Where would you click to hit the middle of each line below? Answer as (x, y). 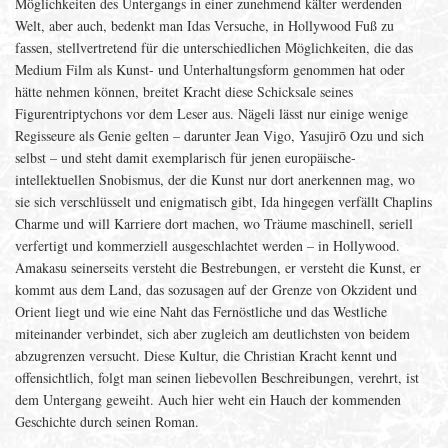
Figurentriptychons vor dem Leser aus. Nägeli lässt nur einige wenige (211, 113)
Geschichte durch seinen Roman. (107, 421)
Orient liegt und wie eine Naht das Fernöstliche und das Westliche (201, 311)
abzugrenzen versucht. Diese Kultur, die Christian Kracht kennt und (206, 355)
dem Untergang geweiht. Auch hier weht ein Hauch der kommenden (208, 399)
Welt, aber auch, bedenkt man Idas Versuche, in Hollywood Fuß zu (204, 25)
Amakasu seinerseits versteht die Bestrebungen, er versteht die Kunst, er (218, 267)
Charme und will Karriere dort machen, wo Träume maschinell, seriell (214, 223)
